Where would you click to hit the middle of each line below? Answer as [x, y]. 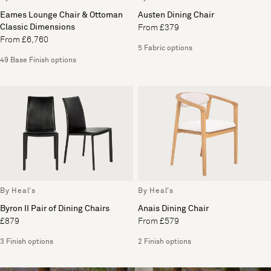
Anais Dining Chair [173, 208]
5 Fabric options [165, 48]
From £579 [158, 221]
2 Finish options [165, 242]
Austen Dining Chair [176, 15]
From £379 [158, 28]
